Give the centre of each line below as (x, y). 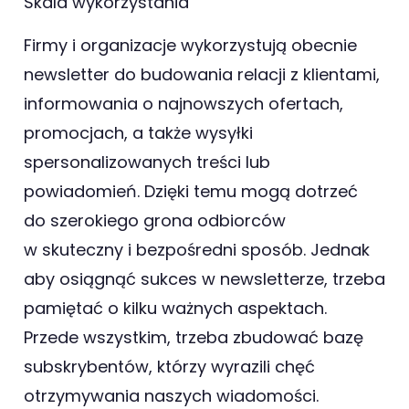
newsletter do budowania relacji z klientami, (202, 74)
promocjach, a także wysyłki (138, 132)
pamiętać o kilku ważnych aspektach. (175, 308)
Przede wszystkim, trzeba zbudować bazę (194, 337)
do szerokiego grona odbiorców (155, 220)
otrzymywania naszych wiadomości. (171, 395)
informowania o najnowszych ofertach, (184, 103)
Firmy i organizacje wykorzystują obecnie (190, 45)
